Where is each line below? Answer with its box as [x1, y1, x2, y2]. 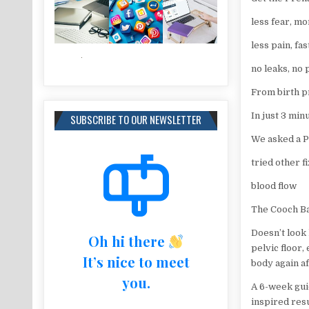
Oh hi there [88, 231, 168, 250]
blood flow [251, 181, 297, 192]
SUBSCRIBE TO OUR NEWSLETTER [70, 111, 201, 127]
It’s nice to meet [82, 252, 190, 271]
